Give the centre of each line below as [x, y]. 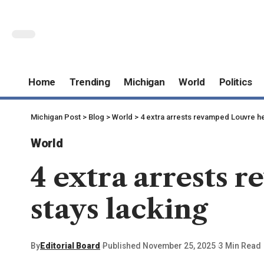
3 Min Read [240, 246]
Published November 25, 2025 [159, 246]
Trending [90, 82]
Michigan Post [56, 117]
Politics [236, 82]
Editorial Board [70, 246]
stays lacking [119, 209]
